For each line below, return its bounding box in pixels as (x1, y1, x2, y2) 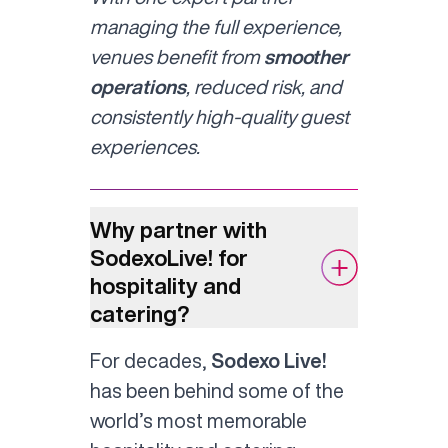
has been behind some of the (89, 380, 344, 400)
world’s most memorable (89, 410, 307, 430)
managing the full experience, (89, 17, 342, 37)
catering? (89, 303, 189, 326)
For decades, (89, 350, 211, 370)
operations (89, 77, 186, 97)
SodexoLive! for (89, 247, 248, 270)
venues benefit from (89, 47, 264, 67)
